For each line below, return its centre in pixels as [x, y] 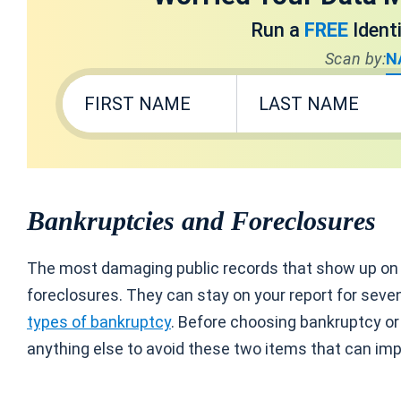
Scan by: [355, 59]
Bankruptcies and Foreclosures [201, 221]
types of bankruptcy [99, 322]
